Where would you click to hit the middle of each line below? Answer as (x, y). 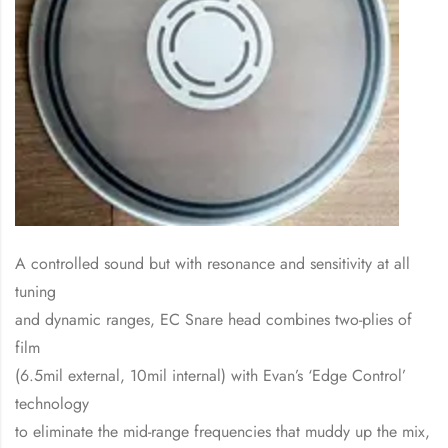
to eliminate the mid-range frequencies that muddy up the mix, (222, 432)
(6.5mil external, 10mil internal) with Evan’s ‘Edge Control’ (210, 376)
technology (52, 404)
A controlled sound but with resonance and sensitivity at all (212, 264)
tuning (35, 292)
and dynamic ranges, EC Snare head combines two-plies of (213, 320)
